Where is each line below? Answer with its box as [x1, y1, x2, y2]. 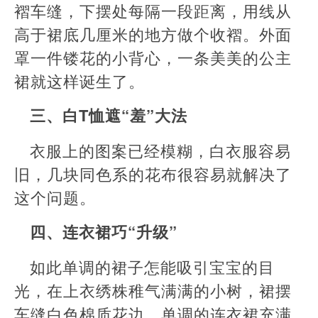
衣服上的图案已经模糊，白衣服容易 [30, 139, 291, 161]
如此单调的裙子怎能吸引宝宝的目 [30, 256, 275, 278]
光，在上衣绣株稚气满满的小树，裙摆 [14, 279, 292, 301]
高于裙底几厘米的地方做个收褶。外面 [14, 23, 292, 45]
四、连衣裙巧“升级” [30, 220, 177, 243]
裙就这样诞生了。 [14, 70, 145, 92]
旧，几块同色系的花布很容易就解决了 [14, 163, 292, 185]
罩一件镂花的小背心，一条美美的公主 [14, 46, 292, 68]
